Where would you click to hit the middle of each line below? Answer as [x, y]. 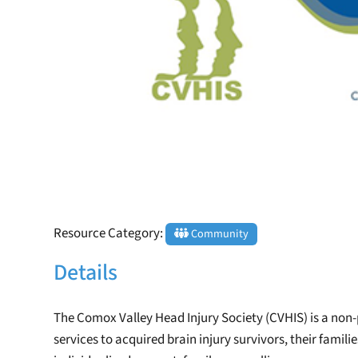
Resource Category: [110, 234]
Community [218, 234]
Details [86, 272]
